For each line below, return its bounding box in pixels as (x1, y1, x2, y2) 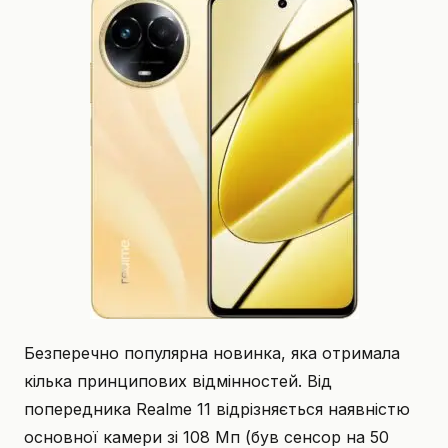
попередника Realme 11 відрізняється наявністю (24, 398, 410, 419)
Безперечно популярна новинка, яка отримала (24, 342, 400, 363)
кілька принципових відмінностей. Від (24, 370, 332, 391)
